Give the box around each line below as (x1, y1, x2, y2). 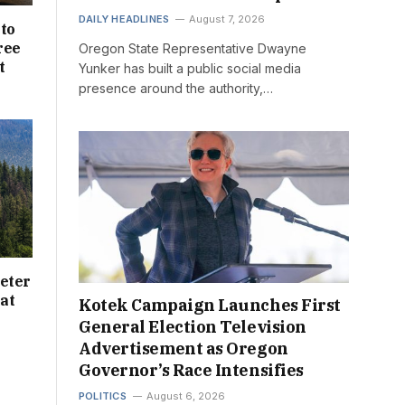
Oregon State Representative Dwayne (79, 41, 306, 57)
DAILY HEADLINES (79, 13, 170, 26)
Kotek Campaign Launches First (79, 295, 341, 316)
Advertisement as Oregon (79, 338, 288, 360)
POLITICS (79, 390, 127, 403)
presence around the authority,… (79, 80, 273, 97)
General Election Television (79, 316, 306, 338)
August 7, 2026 (189, 13, 266, 26)
